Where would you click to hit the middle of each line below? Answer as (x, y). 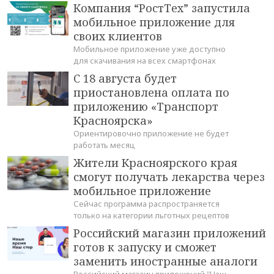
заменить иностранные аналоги (165, 261)
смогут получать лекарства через (169, 177)
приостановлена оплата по (151, 93)
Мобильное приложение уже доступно (150, 49)
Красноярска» (113, 121)
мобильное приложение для (154, 22)
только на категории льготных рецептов (151, 216)
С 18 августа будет (125, 79)
